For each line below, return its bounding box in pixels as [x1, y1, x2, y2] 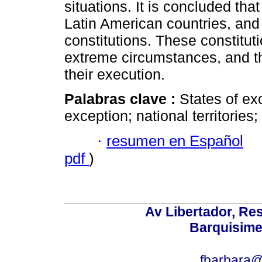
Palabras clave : [64, 91, 180, 108]
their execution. [64, 66, 165, 83]
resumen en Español [106, 132, 243, 149]
